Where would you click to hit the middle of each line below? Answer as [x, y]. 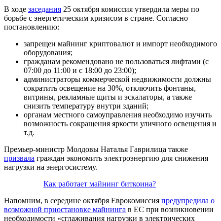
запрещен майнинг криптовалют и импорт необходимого [120, 43]
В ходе [16, 9]
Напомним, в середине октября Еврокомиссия [83, 200]
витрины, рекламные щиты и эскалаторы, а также [108, 97]
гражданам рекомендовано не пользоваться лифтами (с [116, 61]
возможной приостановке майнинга [65, 209]
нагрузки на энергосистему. [51, 167]
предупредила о [188, 200]
